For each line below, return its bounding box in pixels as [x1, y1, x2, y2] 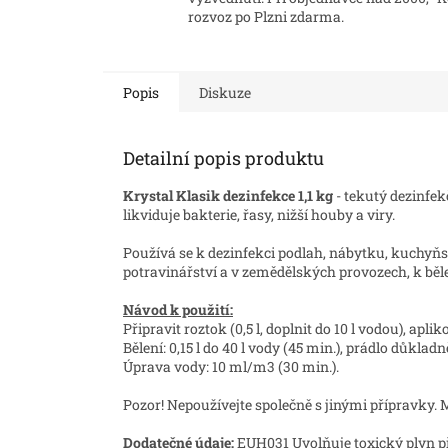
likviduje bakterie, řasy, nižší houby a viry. [123, 204, 395, 224]
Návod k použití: [123, 299, 233, 319]
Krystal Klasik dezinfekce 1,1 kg [123, 185, 333, 205]
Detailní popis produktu [123, 145, 324, 170]
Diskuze [199, 82, 251, 102]
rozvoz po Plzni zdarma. [188, 7, 344, 27]
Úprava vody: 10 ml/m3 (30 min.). [123, 356, 339, 376]
